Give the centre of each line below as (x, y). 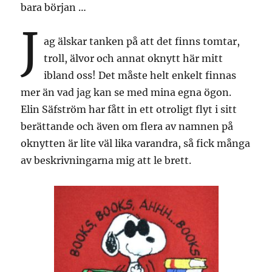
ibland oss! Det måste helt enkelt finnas (140, 75)
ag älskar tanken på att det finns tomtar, (142, 41)
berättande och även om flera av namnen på (127, 126)
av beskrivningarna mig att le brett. (106, 160)
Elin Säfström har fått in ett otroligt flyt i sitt (129, 109)
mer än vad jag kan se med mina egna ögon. (126, 92)
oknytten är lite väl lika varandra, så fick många (136, 143)
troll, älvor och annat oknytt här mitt (134, 58)
